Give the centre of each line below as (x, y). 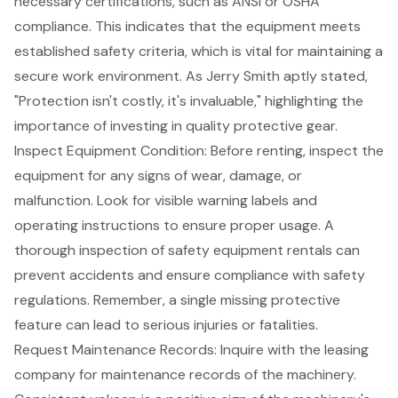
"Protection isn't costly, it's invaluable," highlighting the (189, 100)
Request (43, 349)
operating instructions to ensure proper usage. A (174, 225)
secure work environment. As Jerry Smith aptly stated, (191, 76)
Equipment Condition (135, 150)
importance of (62, 125)
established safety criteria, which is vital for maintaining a (199, 51)
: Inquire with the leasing (291, 349)
